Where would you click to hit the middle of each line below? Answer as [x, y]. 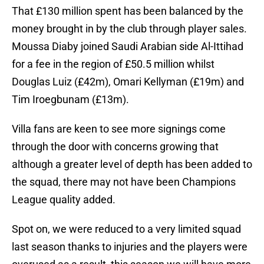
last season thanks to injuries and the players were [130, 247]
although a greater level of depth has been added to [132, 164]
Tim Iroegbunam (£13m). [70, 100]
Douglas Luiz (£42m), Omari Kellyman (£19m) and [128, 82]
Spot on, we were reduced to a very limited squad [126, 229]
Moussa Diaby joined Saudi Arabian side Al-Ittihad [128, 47]
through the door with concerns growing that [115, 147]
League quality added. [64, 200]
